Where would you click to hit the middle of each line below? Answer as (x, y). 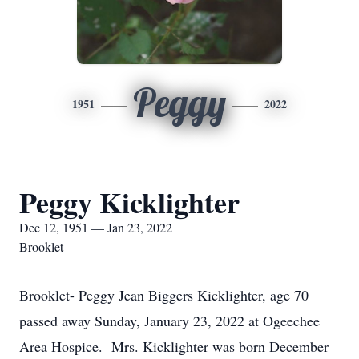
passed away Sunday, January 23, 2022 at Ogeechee (169, 321)
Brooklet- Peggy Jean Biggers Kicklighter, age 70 (164, 295)
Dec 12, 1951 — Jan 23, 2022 (96, 227)
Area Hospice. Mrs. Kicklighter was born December (174, 346)
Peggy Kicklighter (129, 202)
